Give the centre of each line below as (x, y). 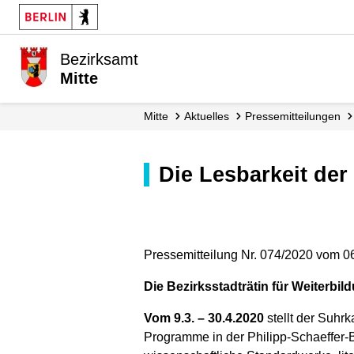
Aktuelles (210, 116)
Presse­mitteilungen (296, 116)
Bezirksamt (100, 59)
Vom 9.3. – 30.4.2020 (204, 318)
